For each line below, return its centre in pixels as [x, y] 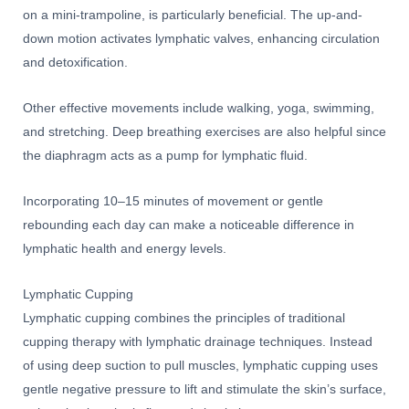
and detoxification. [75, 62]
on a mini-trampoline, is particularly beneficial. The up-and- [193, 15]
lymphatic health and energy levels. [125, 248]
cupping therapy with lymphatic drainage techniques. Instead [198, 341]
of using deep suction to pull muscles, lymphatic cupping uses [200, 365]
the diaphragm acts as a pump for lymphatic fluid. [165, 155]
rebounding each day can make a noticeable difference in [189, 225]
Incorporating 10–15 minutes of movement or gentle [173, 201]
